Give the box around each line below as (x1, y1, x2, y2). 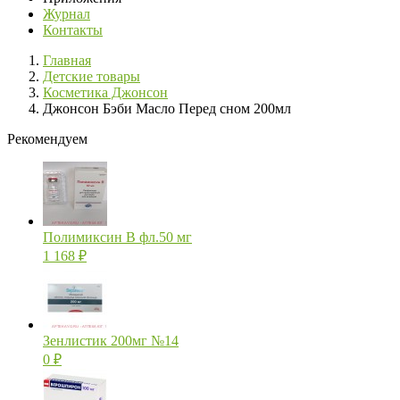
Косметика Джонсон (43, 85, 168, 101)
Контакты (43, 22, 103, 38)
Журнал (43, 6, 90, 22)
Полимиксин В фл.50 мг (43, 229, 192, 246)
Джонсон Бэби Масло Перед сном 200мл (43, 101, 291, 117)
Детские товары (43, 69, 140, 85)
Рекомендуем (7, 131, 87, 147)
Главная (43, 53, 91, 69)
